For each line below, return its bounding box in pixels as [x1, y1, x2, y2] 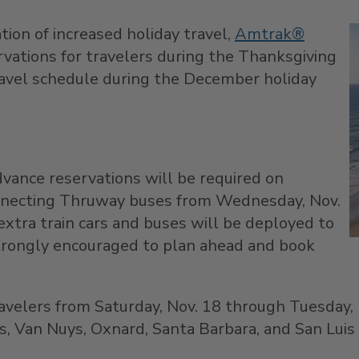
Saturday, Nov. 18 [95, 295, 221, 317]
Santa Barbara [152, 317, 256, 340]
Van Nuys [14, 317, 83, 340]
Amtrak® [235, 22, 305, 45]
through [221, 295, 289, 317]
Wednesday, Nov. [216, 189, 341, 212]
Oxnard [91, 317, 145, 340]
